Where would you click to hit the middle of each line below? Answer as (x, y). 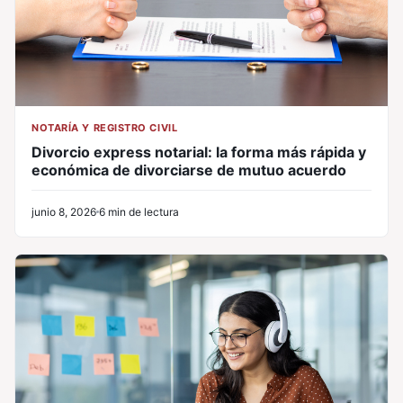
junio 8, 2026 (64, 211)
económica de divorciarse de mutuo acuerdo (189, 170)
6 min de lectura (139, 211)
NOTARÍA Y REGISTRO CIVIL (105, 127)
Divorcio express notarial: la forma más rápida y (199, 152)
